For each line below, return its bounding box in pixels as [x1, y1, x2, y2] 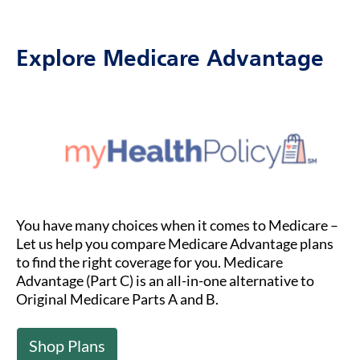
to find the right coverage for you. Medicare [16, 253, 283, 272]
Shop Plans [29, 336, 105, 356]
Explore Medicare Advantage [16, 49, 324, 72]
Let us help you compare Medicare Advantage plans [16, 235, 333, 253]
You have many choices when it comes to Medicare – [16, 216, 338, 235]
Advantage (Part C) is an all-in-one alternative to [16, 272, 314, 290]
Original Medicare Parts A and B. [16, 290, 219, 309]
